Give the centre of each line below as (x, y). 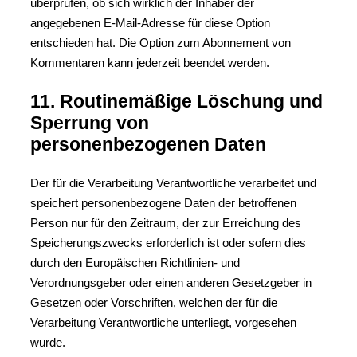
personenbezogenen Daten (148, 144)
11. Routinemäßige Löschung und (177, 101)
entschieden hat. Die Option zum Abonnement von (161, 43)
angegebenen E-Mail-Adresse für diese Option (150, 23)
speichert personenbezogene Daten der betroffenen (163, 203)
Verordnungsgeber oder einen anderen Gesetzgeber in (171, 282)
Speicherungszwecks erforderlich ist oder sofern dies (168, 243)
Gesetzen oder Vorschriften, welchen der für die (154, 302)
